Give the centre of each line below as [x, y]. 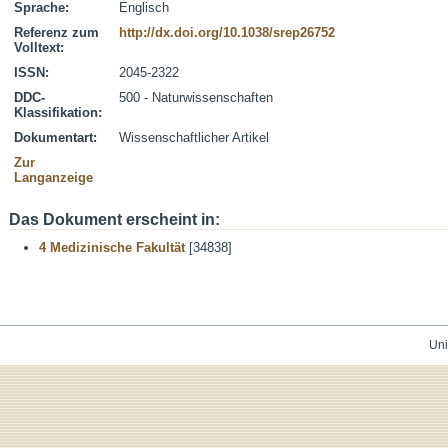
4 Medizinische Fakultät [112, 247]
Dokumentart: [55, 137]
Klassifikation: [58, 112]
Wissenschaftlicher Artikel [194, 137]
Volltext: [39, 47]
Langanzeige [53, 177]
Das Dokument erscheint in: [114, 219]
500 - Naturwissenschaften [196, 97]
